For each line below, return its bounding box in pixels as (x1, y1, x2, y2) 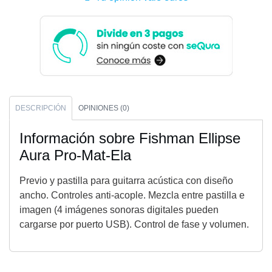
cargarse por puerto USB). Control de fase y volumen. (19, 219, 249, 230)
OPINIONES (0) (78, 104, 129, 113)
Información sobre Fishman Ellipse (19, 130, 240, 147)
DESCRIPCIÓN (15, 104, 66, 113)
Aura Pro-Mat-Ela (19, 147, 131, 164)
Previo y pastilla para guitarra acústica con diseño (19, 175, 233, 186)
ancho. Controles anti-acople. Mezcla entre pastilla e (19, 190, 245, 201)
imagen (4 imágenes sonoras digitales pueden (19, 205, 219, 216)
